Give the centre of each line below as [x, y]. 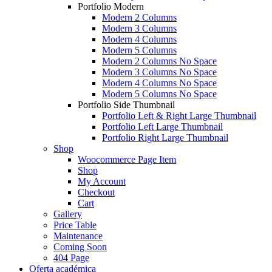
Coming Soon [80, 247]
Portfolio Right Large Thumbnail [165, 138]
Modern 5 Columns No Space [159, 94]
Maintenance [78, 236]
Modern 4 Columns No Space [159, 83]
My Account [102, 181]
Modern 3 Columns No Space [159, 72]
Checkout [96, 192]
